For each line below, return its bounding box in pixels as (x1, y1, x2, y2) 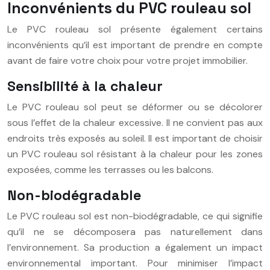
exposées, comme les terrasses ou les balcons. (7, 163, 213, 176)
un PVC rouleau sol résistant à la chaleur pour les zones (7, 147, 263, 160)
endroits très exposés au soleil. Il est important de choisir (7, 131, 263, 145)
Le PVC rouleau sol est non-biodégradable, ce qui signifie (7, 209, 263, 222)
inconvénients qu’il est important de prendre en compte (7, 38, 263, 51)
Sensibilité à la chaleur (7, 77, 163, 95)
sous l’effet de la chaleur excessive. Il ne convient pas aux (7, 116, 263, 129)
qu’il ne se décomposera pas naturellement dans (7, 225, 263, 238)
